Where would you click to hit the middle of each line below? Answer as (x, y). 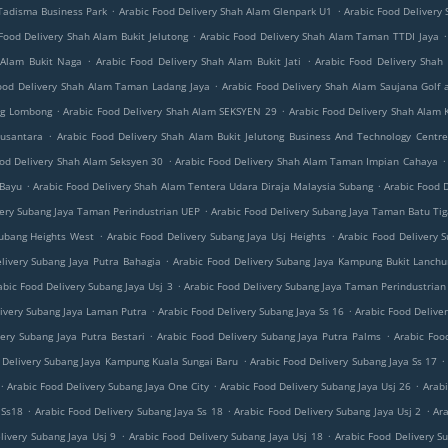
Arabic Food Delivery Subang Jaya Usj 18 (225, 436)
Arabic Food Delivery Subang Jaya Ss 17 (343, 361)
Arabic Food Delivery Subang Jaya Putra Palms (269, 336)
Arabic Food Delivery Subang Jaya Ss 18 (128, 411)
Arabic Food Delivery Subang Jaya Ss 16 (251, 311)
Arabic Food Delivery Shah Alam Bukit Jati (198, 61)
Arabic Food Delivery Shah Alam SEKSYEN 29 (170, 111)
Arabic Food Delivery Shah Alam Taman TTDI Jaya (319, 36)
